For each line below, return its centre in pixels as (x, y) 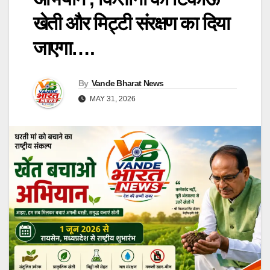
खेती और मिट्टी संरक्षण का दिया (131, 24)
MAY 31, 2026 (112, 99)
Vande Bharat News (127, 83)
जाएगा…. (64, 49)
